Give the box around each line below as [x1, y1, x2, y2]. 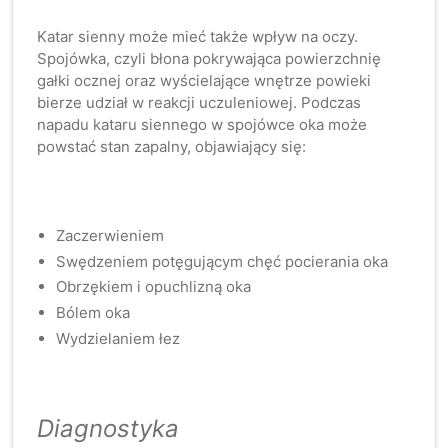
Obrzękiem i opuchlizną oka [56, 277, 252, 297]
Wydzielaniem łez [56, 328, 181, 348]
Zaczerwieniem [56, 225, 165, 245]
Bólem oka [56, 302, 131, 322]
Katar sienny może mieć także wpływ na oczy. [37, 27, 359, 47]
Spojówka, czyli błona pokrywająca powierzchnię [37, 49, 382, 69]
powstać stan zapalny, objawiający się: [37, 137, 307, 157]
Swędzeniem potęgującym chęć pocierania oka [56, 251, 389, 271]
